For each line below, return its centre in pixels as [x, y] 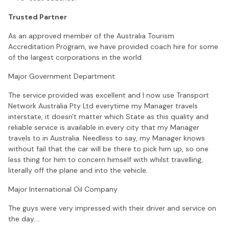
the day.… [24, 219]
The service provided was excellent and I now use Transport [109, 95]
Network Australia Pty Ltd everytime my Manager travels [103, 106]
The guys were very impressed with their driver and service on [112, 208]
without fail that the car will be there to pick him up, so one [108, 148]
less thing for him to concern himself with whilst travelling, [106, 159]
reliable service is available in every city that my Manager [104, 127]
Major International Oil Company [63, 189]
